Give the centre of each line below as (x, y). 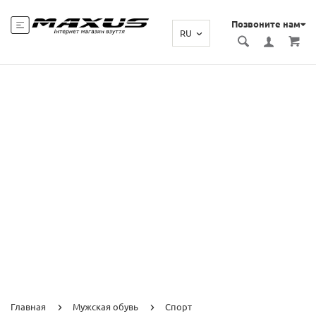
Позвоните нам (266, 24)
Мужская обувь (105, 306)
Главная (28, 306)
